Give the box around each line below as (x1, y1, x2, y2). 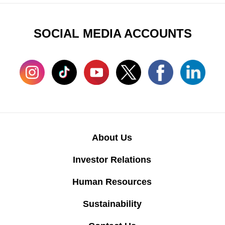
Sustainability (82, 199, 142, 209)
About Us (92, 133, 133, 143)
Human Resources (72, 177, 152, 187)
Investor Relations (73, 155, 152, 165)
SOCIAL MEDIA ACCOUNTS (33, 27, 192, 41)
